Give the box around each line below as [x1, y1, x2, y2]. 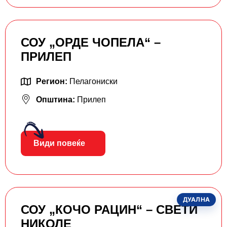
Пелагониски [69, 77, 118, 86]
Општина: [36, 95, 77, 104]
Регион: [36, 77, 69, 86]
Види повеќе [33, 139, 85, 148]
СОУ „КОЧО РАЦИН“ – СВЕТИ [21, 203, 198, 217]
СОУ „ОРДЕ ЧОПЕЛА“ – [21, 35, 161, 50]
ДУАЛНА [182, 196, 210, 204]
